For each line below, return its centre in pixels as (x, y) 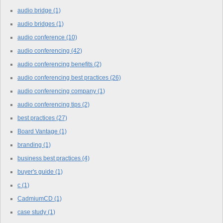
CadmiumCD (36, 198)
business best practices (50, 158)
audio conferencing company (57, 91)
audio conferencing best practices (64, 77)
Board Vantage (38, 131)
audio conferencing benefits (56, 64)
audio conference (42, 37)
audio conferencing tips (50, 104)
